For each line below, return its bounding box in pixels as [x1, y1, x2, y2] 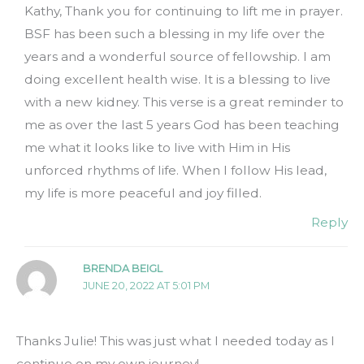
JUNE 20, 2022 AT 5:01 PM [82, 279, 210, 292]
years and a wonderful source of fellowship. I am [24, 49, 331, 65]
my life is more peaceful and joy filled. [24, 185, 262, 201]
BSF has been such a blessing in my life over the [24, 26, 326, 42]
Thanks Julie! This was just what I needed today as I [16, 332, 335, 349]
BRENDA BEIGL [82, 262, 162, 275]
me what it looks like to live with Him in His [24, 140, 291, 156]
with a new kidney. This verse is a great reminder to [24, 94, 344, 110]
